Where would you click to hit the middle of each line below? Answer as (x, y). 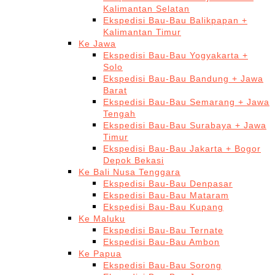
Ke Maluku (102, 219)
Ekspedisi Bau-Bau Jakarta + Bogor (182, 149)
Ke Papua (100, 254)
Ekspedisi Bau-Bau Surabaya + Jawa (185, 125)
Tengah (119, 114)
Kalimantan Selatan (146, 9)
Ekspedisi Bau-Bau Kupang (163, 207)
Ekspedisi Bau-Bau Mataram (166, 195)
